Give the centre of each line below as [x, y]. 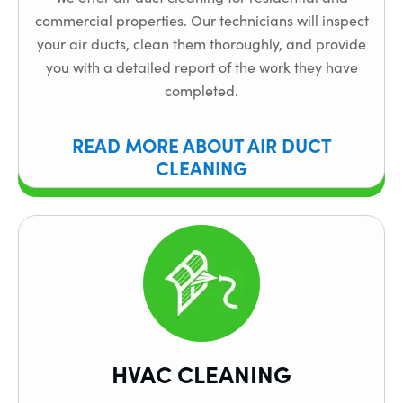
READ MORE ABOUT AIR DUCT [201, 145]
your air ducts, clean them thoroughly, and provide [201, 43]
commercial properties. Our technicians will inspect [201, 20]
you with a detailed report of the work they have [201, 67]
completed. [201, 90]
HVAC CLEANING [201, 374]
